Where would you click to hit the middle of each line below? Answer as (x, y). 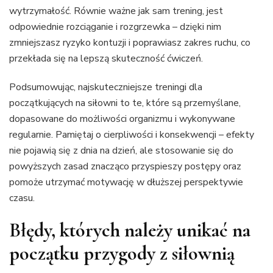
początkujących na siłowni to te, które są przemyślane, (125, 103)
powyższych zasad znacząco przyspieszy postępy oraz (125, 166)
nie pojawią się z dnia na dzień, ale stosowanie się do (121, 150)
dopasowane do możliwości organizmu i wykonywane (122, 119)
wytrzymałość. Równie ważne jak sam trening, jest (116, 11)
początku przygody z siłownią (122, 253)
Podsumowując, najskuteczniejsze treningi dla (106, 87)
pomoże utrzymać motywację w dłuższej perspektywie (126, 182)
